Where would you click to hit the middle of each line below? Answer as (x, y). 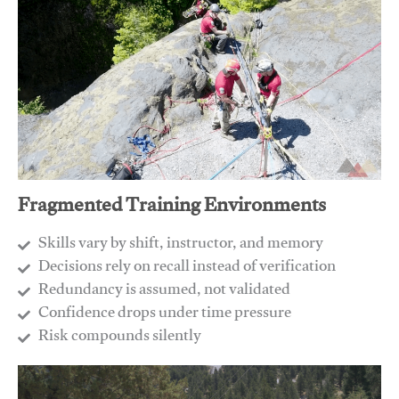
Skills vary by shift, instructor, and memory (180, 246)
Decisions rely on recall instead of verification (187, 269)
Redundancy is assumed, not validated (164, 292)
